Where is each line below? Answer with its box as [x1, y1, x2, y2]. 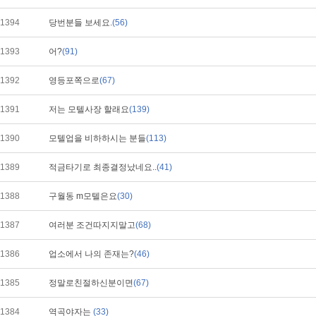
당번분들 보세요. [49, 18, 112, 28]
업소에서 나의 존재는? [49, 249, 134, 259]
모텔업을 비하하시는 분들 [49, 133, 146, 143]
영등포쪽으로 [49, 75, 99, 85]
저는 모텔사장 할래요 [49, 104, 129, 114]
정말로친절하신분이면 [49, 278, 133, 288]
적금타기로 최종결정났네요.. [49, 162, 157, 172]
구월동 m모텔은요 [49, 191, 117, 201]
